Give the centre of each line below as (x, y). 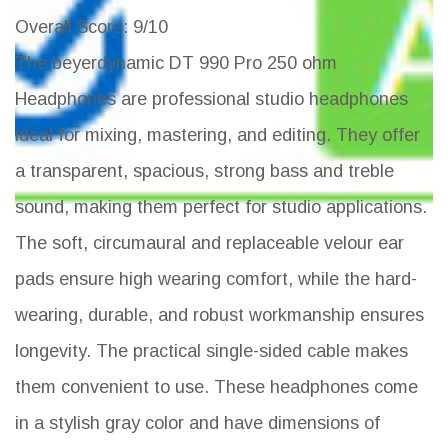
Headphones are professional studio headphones (211, 98)
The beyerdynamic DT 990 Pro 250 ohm (176, 62)
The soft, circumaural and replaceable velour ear (209, 242)
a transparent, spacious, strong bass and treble (204, 170)
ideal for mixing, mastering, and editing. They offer (217, 134)
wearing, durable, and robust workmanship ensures (219, 314)
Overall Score (69, 26)
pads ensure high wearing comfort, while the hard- (216, 278)
